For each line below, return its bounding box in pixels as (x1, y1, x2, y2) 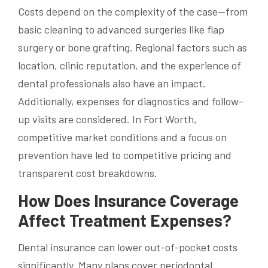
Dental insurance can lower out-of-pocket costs (18, 240, 237, 254)
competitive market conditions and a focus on (18, 130, 227, 144)
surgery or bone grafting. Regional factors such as (18, 41, 247, 54)
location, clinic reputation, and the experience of (18, 59, 241, 72)
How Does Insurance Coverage (18, 190, 239, 211)
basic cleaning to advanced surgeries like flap (18, 23, 224, 36)
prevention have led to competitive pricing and (18, 148, 232, 162)
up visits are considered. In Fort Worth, (18, 112, 197, 126)
